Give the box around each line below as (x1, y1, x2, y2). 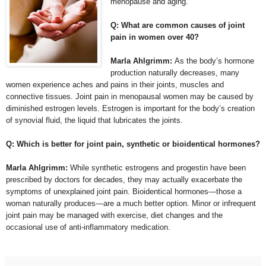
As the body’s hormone (172, 56, 254, 65)
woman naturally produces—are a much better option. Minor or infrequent (6, 198, 256, 208)
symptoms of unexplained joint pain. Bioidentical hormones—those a (6, 186, 242, 196)
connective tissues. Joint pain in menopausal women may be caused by (6, 91, 254, 101)
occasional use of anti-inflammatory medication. (6, 222, 170, 232)
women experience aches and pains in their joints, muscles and (6, 80, 224, 89)
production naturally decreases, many (110, 68, 239, 77)
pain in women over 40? (110, 32, 199, 42)
